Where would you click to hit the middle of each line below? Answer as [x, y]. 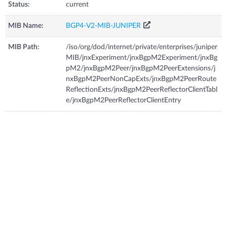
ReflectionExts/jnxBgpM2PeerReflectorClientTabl [142, 89]
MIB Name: [26, 26]
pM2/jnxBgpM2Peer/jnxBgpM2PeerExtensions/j [141, 68]
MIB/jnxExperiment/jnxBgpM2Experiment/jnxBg [142, 58]
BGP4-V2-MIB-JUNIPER [104, 26]
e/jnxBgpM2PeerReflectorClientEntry [124, 100]
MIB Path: [24, 47]
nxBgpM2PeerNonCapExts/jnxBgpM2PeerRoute [141, 79]
